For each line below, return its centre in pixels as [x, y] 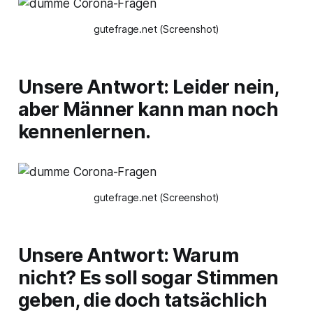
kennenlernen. [84, 132]
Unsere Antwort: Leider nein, [148, 87]
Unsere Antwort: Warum [128, 256]
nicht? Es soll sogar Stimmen [148, 278]
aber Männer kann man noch [148, 110]
